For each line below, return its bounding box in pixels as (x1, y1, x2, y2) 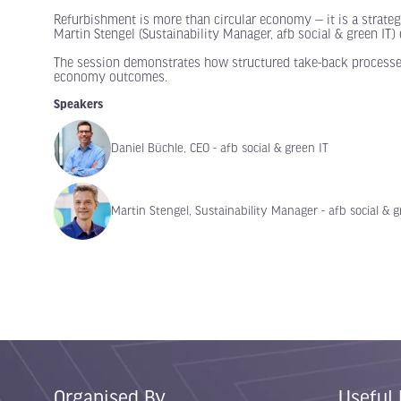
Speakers (54, 98, 103, 111)
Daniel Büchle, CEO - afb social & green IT (111, 141, 328, 155)
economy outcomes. (54, 70, 167, 84)
